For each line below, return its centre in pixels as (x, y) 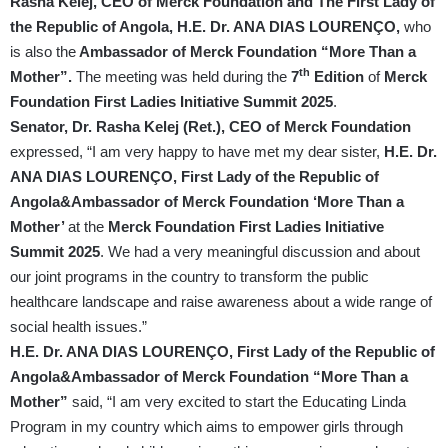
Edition (337, 77)
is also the (43, 52)
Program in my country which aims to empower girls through (206, 427)
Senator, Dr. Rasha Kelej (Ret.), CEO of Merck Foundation (210, 127)
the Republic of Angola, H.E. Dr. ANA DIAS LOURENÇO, (207, 27)
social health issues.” (78, 327)
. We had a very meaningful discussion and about (260, 252)
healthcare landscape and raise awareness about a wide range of (221, 302)
